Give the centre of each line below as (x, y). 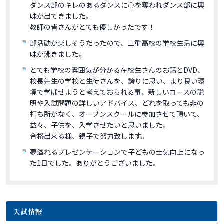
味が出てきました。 (61, 16)
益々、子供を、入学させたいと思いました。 (100, 125)
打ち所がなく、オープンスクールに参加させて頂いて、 (117, 114)
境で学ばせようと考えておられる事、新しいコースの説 (117, 92)
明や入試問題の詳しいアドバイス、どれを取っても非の (117, 103)
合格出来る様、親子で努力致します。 (89, 136)
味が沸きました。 (58, 54)
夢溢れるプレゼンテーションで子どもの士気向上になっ (117, 152)
